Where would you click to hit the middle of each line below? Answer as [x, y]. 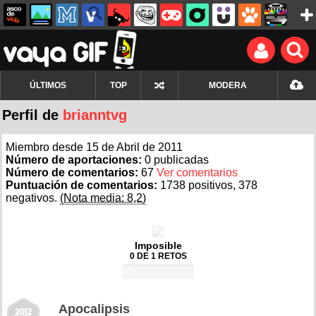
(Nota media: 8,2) [103, 198]
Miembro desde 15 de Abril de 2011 [94, 147]
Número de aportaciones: [75, 160]
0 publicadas [177, 160]
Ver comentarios [197, 172]
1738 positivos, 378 [209, 185]
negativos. [33, 198]
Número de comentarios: [73, 172]
